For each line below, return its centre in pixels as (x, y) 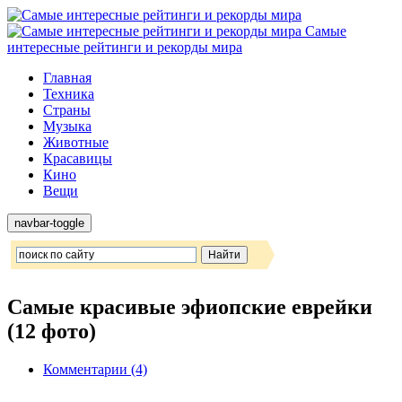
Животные (76, 142)
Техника (69, 94)
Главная (67, 78)
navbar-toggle (49, 223)
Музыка (67, 126)
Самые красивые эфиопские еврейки (190, 306)
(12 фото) (52, 331)
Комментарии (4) (95, 369)
